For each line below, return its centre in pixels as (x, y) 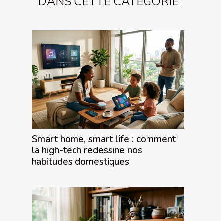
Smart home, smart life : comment (104, 139)
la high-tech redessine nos (87, 150)
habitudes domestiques (80, 162)
